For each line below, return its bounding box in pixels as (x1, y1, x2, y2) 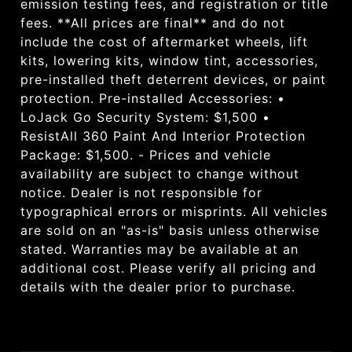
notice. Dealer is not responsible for (20, 184, 262, 200)
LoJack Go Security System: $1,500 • (20, 108, 270, 125)
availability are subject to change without (20, 165, 299, 181)
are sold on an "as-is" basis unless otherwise (20, 222, 320, 238)
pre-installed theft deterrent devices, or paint (20, 71, 326, 87)
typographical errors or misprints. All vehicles (20, 203, 328, 219)
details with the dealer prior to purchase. (20, 278, 295, 295)
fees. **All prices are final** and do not (20, 14, 285, 31)
